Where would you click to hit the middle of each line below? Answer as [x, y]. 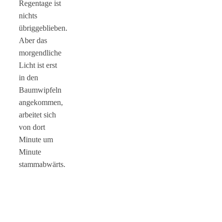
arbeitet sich [37, 114]
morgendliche [40, 53]
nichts [28, 15]
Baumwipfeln [40, 90]
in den [28, 77]
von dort [32, 127]
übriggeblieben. [43, 28]
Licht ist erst [38, 65]
